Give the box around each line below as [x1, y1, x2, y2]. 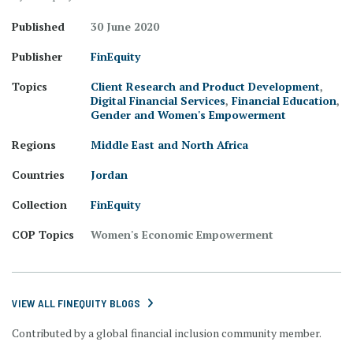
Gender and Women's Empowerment [91, 106, 286, 122]
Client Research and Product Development [91, 78, 320, 94]
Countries [12, 166, 65, 182]
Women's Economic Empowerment [91, 226, 273, 242]
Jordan [91, 166, 128, 182]
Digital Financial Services [91, 92, 225, 108]
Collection [12, 196, 67, 212]
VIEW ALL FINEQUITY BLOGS [12, 295, 140, 310]
